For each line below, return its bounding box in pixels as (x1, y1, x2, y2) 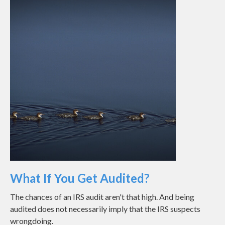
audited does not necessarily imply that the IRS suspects (10, 203, 200, 213)
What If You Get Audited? (10, 170, 150, 185)
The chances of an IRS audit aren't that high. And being (10, 191, 194, 201)
